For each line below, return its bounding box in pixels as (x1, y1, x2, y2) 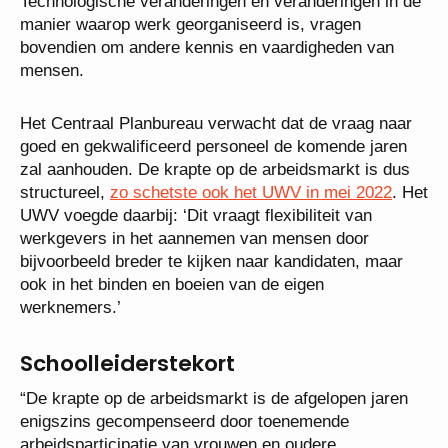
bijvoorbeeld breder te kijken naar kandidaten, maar (20, 251, 403, 271)
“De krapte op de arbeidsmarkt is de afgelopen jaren (20, 388, 408, 408)
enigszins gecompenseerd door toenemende (20, 411, 349, 431)
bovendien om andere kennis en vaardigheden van (20, 37, 394, 57)
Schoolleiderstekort (20, 347, 235, 379)
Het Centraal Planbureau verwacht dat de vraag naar (20, 113, 412, 133)
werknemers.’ (20, 297, 121, 317)
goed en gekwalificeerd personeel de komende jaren (20, 136, 407, 156)
